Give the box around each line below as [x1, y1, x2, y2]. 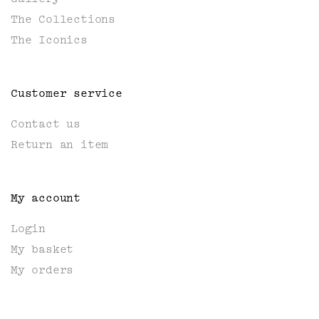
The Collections [11, 13, 115, 26]
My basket [11, 243, 74, 256]
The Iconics [11, 33, 88, 46]
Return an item [11, 138, 109, 151]
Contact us [11, 117, 80, 130]
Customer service [11, 87, 122, 100]
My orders [11, 263, 74, 276]
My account [11, 192, 80, 204]
